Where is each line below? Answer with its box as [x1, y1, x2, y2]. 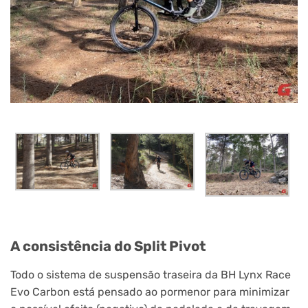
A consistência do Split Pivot [10, 238, 206, 255]
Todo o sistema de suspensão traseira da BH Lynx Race [10, 268, 291, 282]
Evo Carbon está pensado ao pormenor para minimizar [10, 285, 289, 299]
